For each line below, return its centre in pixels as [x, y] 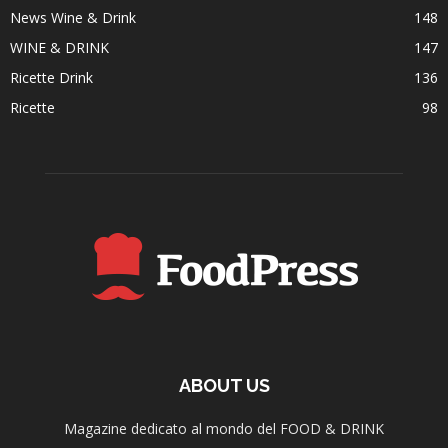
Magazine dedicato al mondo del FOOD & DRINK [224, 429]
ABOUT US [224, 386]
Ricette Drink [51, 78]
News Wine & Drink [73, 18]
